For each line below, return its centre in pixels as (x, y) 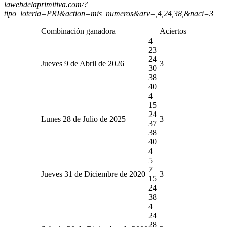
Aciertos (173, 31)
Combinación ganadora (78, 31)
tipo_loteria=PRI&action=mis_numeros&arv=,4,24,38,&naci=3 (109, 13)
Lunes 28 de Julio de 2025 (83, 119)
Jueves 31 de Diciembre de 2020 (93, 174)
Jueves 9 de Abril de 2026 (82, 63)
